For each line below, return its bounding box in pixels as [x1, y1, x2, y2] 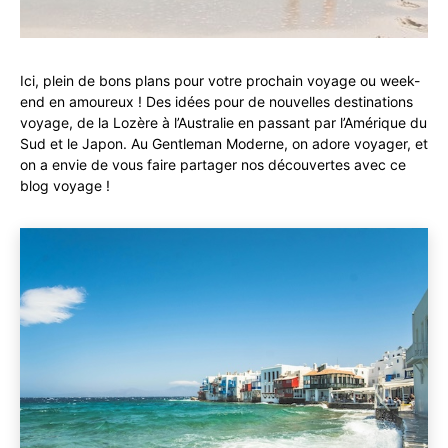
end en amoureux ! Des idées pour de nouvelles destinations [20, 93, 413, 110]
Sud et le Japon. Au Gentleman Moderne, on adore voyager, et [20, 135, 428, 152]
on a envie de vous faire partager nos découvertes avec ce [20, 156, 406, 173]
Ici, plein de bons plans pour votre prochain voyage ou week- [20, 72, 420, 89]
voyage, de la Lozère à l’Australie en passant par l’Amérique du [20, 114, 427, 131]
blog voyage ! [20, 177, 110, 194]
